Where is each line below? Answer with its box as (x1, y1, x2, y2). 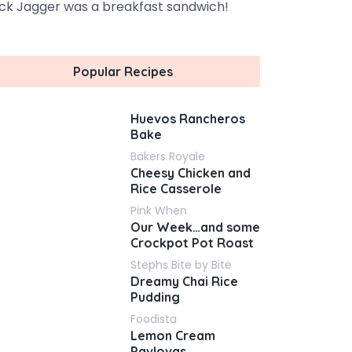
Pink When (130, 203, 187, 218)
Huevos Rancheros (130, 111, 245, 126)
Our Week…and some (130, 219, 260, 235)
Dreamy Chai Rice (130, 273, 238, 289)
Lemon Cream (130, 328, 215, 343)
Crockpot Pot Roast (130, 235, 254, 251)
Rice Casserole (130, 181, 222, 196)
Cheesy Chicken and (130, 165, 251, 181)
